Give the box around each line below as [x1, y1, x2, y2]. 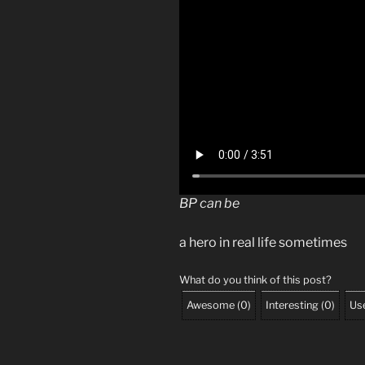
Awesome [187, 299, 235, 312]
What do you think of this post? [179, 274, 332, 287]
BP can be [179, 196, 240, 212]
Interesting [266, 299, 319, 312]
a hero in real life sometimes [179, 235, 347, 251]
